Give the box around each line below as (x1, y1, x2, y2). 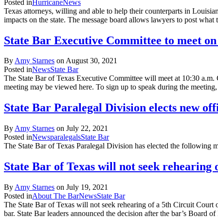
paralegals (50, 133, 81, 142)
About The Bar (32, 192, 79, 200)
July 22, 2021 (66, 124, 108, 133)
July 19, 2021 (66, 183, 108, 192)
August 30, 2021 (66, 56, 117, 65)
